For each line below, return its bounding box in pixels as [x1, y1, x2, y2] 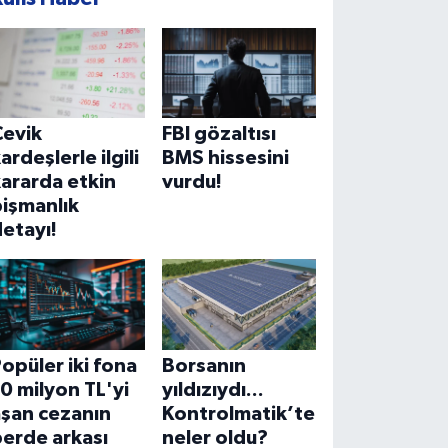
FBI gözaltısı [161, 124, 276, 145]
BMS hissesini [161, 148, 289, 169]
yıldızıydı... [161, 380, 264, 401]
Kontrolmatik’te [161, 404, 315, 425]
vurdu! [161, 172, 222, 193]
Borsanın [161, 356, 246, 377]
